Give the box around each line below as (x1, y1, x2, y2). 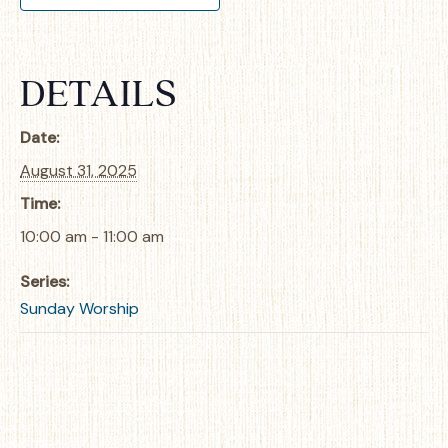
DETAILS (20, 65, 177, 118)
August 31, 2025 (20, 160, 137, 181)
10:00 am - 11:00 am (20, 226, 164, 247)
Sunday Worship (20, 298, 139, 319)
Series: (20, 271, 69, 292)
